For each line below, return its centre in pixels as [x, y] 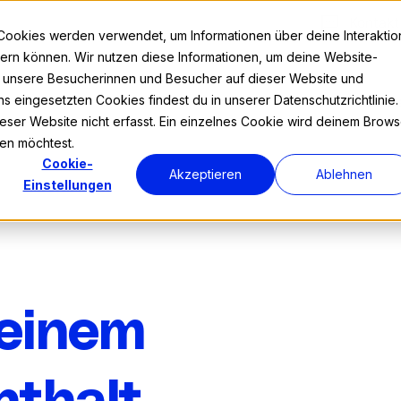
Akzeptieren [205, 175]
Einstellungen [67, 185]
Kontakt [374, 22]
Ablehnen [344, 175]
